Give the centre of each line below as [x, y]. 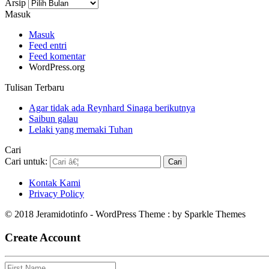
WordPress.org [57, 67]
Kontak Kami [55, 183]
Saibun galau [53, 119]
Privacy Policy [56, 194]
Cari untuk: [26, 162]
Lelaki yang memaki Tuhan [81, 130]
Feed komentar [57, 56]
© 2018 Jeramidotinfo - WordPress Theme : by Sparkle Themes [125, 214]
